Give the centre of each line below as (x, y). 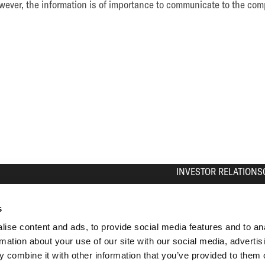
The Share (196, 189)
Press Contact (203, 218)
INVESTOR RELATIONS (219, 172)
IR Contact (197, 248)
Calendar (194, 233)
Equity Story (199, 203)
